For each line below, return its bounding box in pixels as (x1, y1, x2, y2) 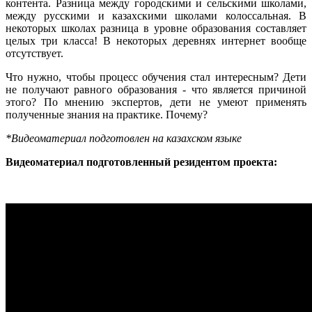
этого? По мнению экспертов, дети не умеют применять (6, 95, 306, 108)
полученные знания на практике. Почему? (6, 108, 208, 120)
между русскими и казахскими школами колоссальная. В (6, 9, 306, 22)
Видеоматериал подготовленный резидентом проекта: (6, 155, 277, 168)
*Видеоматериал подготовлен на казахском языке (6, 132, 242, 144)
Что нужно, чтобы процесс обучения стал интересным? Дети (6, 70, 306, 83)
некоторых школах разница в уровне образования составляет (6, 22, 306, 34)
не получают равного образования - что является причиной (6, 83, 306, 95)
